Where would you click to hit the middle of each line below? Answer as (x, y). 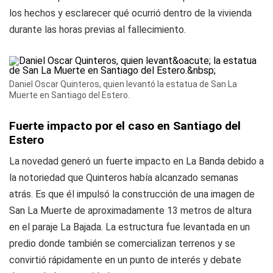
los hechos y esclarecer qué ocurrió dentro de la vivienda (130, 13)
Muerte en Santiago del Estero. (69, 95)
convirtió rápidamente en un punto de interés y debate (125, 260)
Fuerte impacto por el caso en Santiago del (125, 126)
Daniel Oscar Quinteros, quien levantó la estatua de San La (123, 84)
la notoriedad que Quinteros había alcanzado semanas (124, 178)
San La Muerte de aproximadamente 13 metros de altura (130, 211)
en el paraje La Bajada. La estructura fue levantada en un (129, 227)
